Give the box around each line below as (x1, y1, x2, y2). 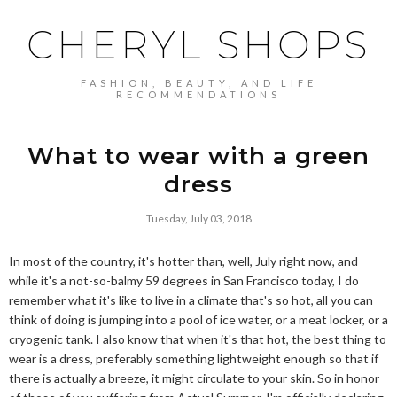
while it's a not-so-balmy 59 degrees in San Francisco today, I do (9, 273, 359, 288)
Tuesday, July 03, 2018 (145, 212, 252, 225)
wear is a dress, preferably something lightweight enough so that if (9, 351, 378, 366)
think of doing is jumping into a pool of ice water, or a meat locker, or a (9, 312, 388, 327)
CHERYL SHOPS (27, 22, 370, 68)
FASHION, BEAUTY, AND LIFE (80, 77, 317, 89)
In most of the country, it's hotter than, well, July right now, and (9, 253, 358, 269)
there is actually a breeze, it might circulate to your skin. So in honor (9, 370, 379, 385)
